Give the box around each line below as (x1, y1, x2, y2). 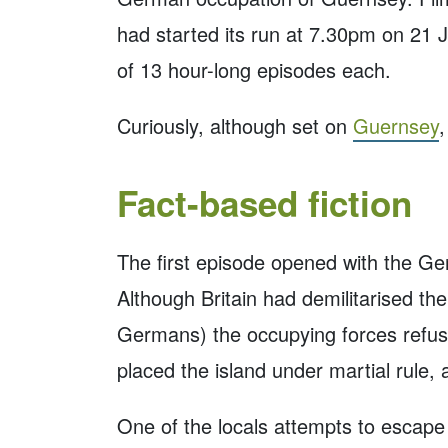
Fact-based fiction (117, 177, 412, 228)
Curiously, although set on (117, 111, 353, 140)
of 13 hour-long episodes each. (117, 55, 391, 84)
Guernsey (353, 111, 439, 140)
